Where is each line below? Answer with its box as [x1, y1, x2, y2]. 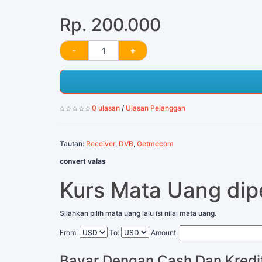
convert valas [60, 156, 106, 166]
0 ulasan [92, 103, 120, 112]
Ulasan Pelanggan [126, 103, 185, 112]
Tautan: [60, 139, 86, 148]
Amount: [151, 227, 178, 237]
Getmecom [137, 139, 174, 148]
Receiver [86, 139, 115, 148]
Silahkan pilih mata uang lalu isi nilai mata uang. [60, 208, 216, 218]
